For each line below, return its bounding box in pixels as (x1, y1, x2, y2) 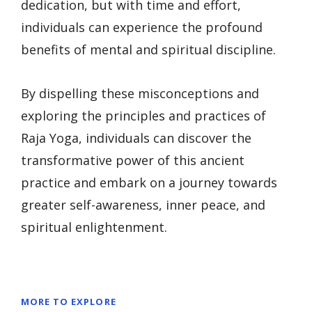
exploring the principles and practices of (21, 107, 266, 124)
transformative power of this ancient (21, 151, 244, 169)
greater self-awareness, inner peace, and (21, 196, 265, 213)
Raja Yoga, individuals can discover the (21, 129, 251, 146)
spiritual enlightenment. (21, 218, 167, 235)
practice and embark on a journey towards (21, 173, 277, 191)
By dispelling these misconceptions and (21, 84, 259, 102)
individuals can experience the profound (21, 18, 263, 36)
